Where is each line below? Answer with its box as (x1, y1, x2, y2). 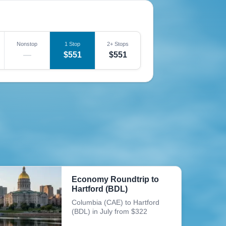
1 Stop (65, 41, 80, 47)
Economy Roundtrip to (72, 175, 159, 184)
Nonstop (17, 41, 37, 47)
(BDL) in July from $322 (72, 207, 148, 215)
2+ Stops (107, 41, 129, 47)
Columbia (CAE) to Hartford (72, 198, 160, 206)
